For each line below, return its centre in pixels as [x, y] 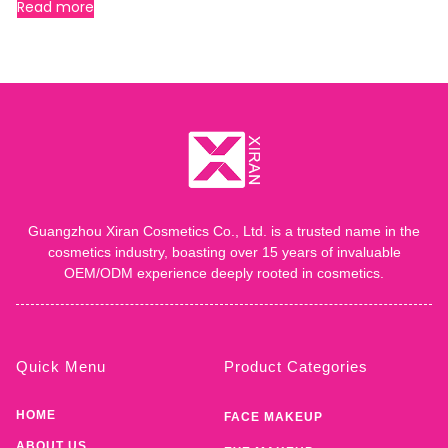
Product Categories [296, 366]
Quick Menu [61, 366]
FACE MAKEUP [273, 416]
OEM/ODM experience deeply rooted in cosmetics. [224, 272]
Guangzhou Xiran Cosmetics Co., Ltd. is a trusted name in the [224, 230]
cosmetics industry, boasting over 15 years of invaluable [224, 251]
